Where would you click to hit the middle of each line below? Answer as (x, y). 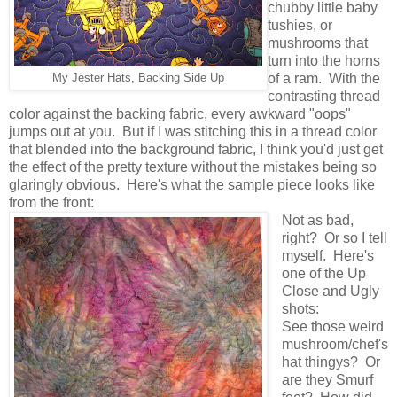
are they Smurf (327, 379)
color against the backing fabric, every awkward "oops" (180, 113)
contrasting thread (324, 96)
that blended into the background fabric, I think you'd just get (196, 149)
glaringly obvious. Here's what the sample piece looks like (192, 184)
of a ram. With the (324, 78)
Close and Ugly (330, 291)
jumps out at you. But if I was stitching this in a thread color (193, 131)
